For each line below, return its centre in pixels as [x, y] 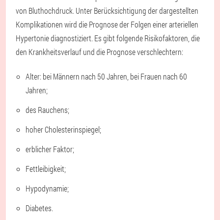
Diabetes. [39, 208]
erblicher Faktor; [50, 149]
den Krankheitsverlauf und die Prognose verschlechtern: [99, 52]
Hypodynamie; [47, 188]
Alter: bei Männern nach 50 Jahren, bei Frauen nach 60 [106, 76]
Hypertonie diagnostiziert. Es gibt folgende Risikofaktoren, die [108, 38]
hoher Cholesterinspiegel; [63, 129]
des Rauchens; [47, 110]
